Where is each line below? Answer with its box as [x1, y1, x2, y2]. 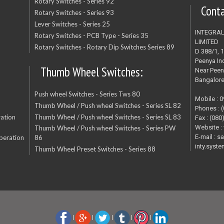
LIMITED [195, 37, 219, 45]
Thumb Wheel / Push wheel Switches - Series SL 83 [34, 112, 181, 121]
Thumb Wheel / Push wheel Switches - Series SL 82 [34, 101, 181, 109]
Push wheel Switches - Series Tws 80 [34, 89, 140, 98]
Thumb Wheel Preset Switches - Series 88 [34, 145, 156, 153]
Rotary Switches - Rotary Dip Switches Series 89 [34, 42, 175, 51]
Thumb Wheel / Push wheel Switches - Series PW [34, 124, 176, 132]
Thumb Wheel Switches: [40, 63, 143, 80]
